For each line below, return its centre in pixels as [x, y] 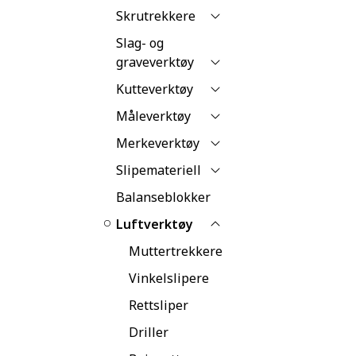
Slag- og [140, 43]
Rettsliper [159, 305]
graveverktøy [155, 62]
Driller [149, 332]
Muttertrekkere [176, 251]
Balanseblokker [163, 197]
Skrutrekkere [156, 15]
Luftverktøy [155, 224]
